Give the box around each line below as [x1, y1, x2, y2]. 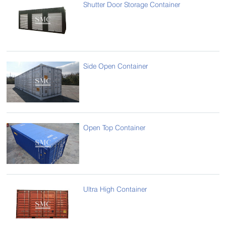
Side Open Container [83, 62, 148, 71]
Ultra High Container [83, 185, 147, 194]
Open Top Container [83, 123, 146, 132]
